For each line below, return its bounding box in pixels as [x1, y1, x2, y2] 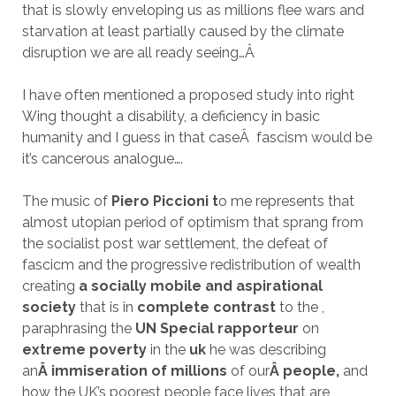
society [21, 299, 80, 316]
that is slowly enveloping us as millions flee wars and [21, 2, 364, 19]
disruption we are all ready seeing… [21, 44, 245, 62]
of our [230, 362, 270, 380]
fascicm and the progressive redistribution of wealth [21, 256, 361, 274]
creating [21, 278, 75, 295]
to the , [278, 299, 324, 316]
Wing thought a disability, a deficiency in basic [21, 108, 320, 126]
